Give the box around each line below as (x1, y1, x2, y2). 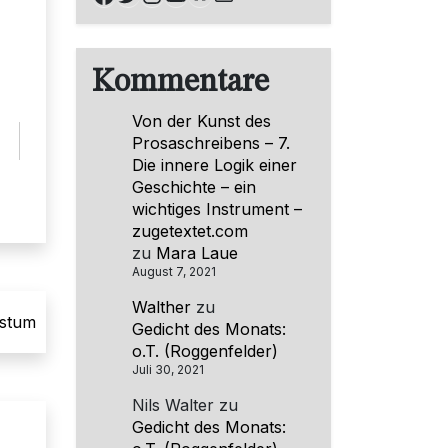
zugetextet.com (132, 220, 248, 241)
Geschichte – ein (132, 176, 256, 197)
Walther (132, 296, 191, 317)
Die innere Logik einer (132, 154, 297, 175)
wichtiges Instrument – (132, 198, 302, 219)
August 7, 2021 (132, 263, 216, 279)
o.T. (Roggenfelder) (132, 340, 278, 361)
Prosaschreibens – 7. (132, 132, 290, 153)
